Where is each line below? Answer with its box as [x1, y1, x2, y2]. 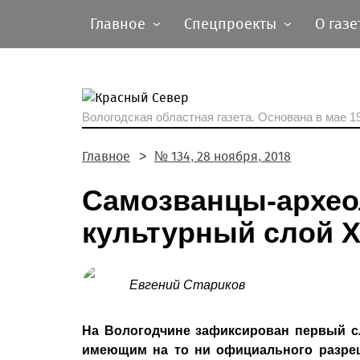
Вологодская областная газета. [82, 110, 258, 124]
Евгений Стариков [129, 278, 245, 292]
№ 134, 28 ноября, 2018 [154, 149, 291, 164]
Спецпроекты [184, 15, 276, 33]
